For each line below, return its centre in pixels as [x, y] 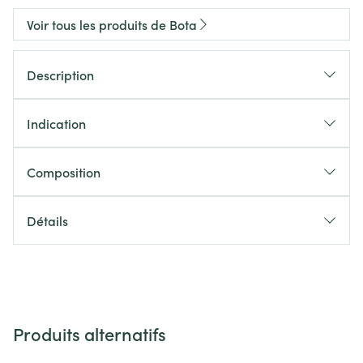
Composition [64, 172]
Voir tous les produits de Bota [112, 24]
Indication [56, 123]
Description [60, 75]
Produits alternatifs [90, 333]
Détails [47, 220]
